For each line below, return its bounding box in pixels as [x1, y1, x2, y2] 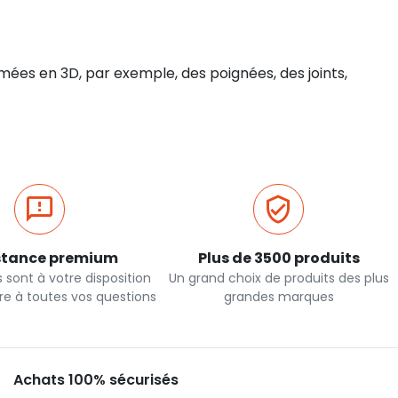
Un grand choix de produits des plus [168, 269, 389, 287]
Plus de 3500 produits [197, 248, 360, 268]
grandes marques [223, 288, 334, 306]
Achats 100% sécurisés [13, 370, 179, 390]
